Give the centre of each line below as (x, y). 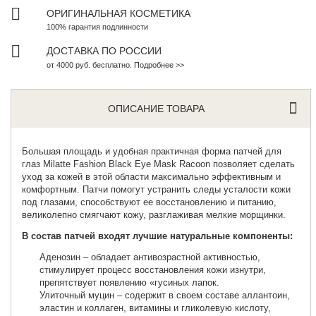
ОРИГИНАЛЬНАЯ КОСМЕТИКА (119, 13)
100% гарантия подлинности (98, 26)
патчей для (258, 151)
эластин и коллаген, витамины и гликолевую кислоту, (156, 308)
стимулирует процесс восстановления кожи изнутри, (153, 269)
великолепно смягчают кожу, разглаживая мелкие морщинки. (154, 214)
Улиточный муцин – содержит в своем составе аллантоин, (165, 295)
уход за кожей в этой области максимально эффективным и (152, 176)
